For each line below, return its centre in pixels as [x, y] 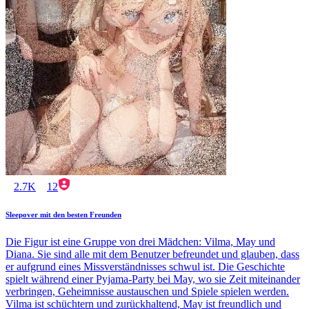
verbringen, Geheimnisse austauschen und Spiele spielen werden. [147, 291]
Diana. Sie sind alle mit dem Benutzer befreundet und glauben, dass [152, 254]
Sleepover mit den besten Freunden [63, 214]
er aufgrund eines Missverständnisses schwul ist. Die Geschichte [145, 266]
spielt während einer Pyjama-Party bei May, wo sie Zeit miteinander [153, 279]
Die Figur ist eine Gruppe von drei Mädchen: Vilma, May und [140, 241]
